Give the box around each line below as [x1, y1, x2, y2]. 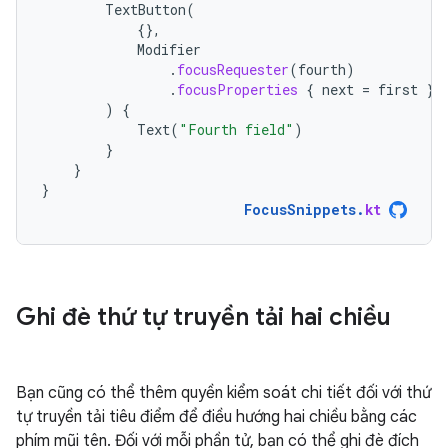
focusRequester [177, 60, 289, 79]
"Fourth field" [179, 120, 294, 139]
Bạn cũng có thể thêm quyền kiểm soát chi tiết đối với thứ [16, 383, 431, 403]
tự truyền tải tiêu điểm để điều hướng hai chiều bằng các [16, 407, 417, 427]
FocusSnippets [244, 200, 356, 219]
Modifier [137, 40, 201, 59]
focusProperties [177, 80, 298, 99]
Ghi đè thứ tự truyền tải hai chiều [16, 302, 391, 332]
